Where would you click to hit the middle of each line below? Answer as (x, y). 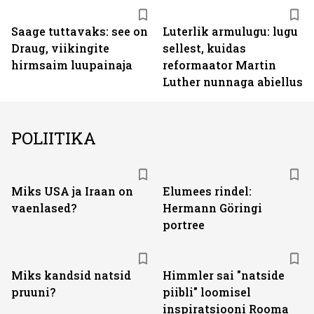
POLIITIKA (54, 138)
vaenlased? (44, 208)
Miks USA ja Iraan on (72, 191)
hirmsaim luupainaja (72, 65)
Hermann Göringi (212, 208)
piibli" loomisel (207, 292)
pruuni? (33, 292)
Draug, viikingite (60, 48)
